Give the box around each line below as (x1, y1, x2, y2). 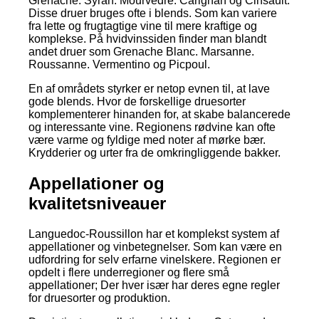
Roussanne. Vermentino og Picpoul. (28, 58, 210, 71)
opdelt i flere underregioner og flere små (28, 266, 229, 278)
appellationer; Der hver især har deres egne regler (28, 278, 280, 291)
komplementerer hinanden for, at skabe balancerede (28, 108, 291, 121)
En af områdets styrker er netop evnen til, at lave (28, 83, 270, 95)
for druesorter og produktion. (28, 291, 170, 304)
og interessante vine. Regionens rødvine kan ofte (28, 121, 276, 134)
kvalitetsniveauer (28, 193, 166, 213)
